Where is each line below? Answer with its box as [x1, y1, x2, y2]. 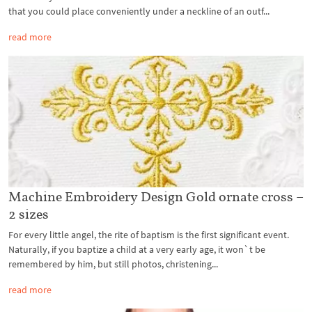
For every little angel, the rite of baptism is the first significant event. [8, 228, 289, 241]
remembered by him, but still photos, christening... [8, 257, 218, 270]
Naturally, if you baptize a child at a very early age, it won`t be [8, 242, 265, 256]
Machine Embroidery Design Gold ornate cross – [8, 187, 304, 205]
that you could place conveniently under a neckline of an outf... [8, 5, 270, 18]
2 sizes [8, 205, 49, 222]
